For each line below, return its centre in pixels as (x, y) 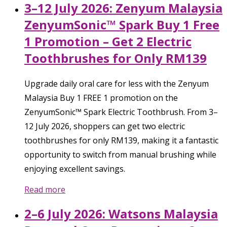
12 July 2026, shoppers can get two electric (105, 126)
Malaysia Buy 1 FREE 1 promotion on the (101, 98)
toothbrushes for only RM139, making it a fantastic (121, 140)
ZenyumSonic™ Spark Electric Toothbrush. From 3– (121, 112)
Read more (45, 189)
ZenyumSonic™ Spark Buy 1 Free (122, 24)
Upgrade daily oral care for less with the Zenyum (117, 83)
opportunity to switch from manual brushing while (120, 154)
